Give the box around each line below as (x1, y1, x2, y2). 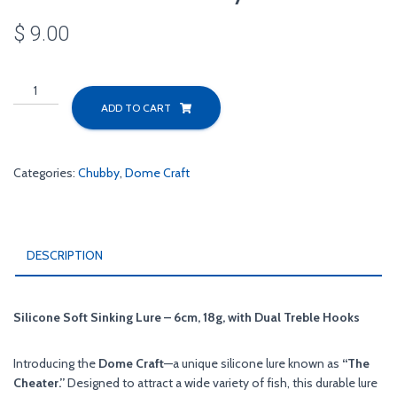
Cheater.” (13, 374, 65, 391)
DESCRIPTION (27, 246, 103, 263)
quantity (12, 175, 61, 191)
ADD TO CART (100, 100, 171, 114)
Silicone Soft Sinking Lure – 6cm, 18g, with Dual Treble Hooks (13, 308, 360, 325)
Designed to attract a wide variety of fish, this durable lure (65, 374, 378, 391)
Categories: (13, 164, 78, 181)
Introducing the (13, 354, 98, 371)
